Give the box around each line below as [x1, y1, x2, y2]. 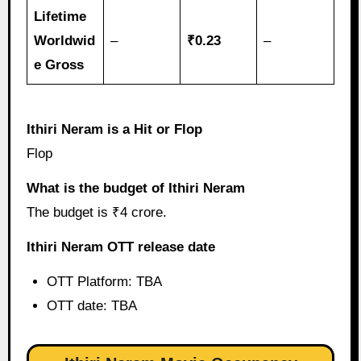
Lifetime [34, 9, 87, 25]
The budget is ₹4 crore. [26, 205, 167, 221]
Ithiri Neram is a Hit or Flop [26, 122, 202, 138]
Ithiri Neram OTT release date [26, 239, 215, 255]
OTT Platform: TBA [47, 273, 163, 289]
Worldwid [34, 33, 96, 49]
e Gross [34, 57, 85, 73]
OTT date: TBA [47, 297, 138, 313]
